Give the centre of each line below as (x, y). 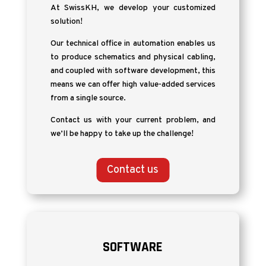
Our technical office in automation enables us (133, 44)
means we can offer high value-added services (133, 85)
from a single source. (88, 98)
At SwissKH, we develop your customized (133, 8)
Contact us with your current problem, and (133, 120)
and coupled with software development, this (133, 71)
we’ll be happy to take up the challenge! (122, 134)
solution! (66, 22)
